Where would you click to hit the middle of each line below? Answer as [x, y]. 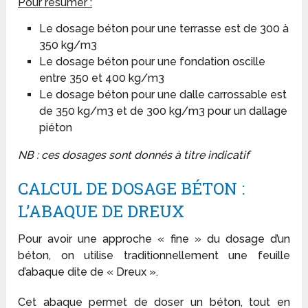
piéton [55, 128]
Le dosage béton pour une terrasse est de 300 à [164, 29]
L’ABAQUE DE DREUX [101, 211]
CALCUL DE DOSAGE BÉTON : [132, 188]
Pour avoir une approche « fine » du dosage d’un [154, 239]
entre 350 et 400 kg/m [98, 78]
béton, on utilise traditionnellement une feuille [154, 255]
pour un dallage [246, 111]
